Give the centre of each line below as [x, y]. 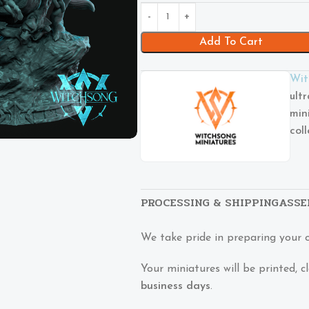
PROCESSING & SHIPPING [209, 203]
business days [175, 287]
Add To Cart [231, 42]
